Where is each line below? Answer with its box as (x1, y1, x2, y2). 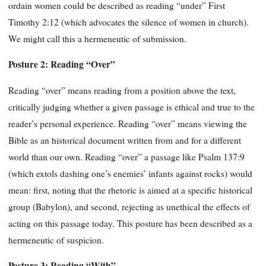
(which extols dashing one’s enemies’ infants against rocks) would (8, 167, 252, 179)
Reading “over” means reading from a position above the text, (8, 84, 236, 96)
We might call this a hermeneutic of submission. (8, 32, 186, 45)
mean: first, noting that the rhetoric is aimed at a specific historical (8, 183, 252, 196)
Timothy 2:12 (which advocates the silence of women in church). (8, 15, 249, 28)
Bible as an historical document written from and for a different (8, 134, 241, 146)
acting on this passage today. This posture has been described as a (8, 217, 252, 229)
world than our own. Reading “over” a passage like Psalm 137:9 (8, 150, 245, 163)
